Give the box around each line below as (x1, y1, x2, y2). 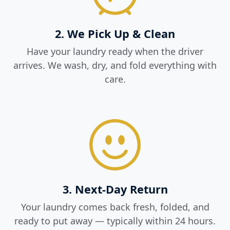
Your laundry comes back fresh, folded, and (21, 201, 209, 214)
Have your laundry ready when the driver (27, 45, 203, 58)
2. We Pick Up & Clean (55, 26, 175, 42)
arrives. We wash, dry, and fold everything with (13, 59, 217, 72)
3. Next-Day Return (62, 182, 168, 197)
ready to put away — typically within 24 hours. (14, 215, 216, 227)
